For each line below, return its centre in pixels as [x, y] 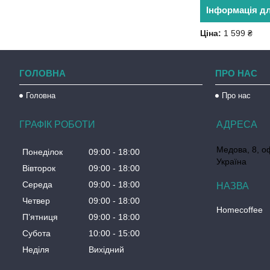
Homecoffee [240, 210]
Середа [37, 185]
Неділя [36, 250]
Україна [232, 162]
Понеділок [42, 152]
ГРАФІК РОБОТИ [57, 124]
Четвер [36, 201]
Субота [36, 234]
